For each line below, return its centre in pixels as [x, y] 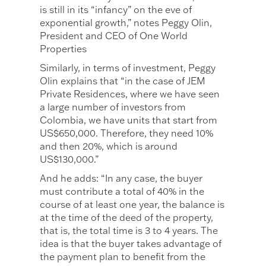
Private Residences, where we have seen [130, 94]
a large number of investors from [113, 107]
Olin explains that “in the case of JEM [123, 81]
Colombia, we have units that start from [129, 120]
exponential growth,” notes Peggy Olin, [126, 23]
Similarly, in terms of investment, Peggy [128, 68]
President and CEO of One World [114, 36]
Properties [64, 49]
